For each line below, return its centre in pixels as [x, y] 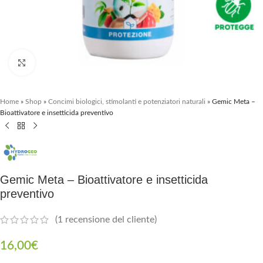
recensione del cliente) [110, 220]
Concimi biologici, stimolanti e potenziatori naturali [127, 102]
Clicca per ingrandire [71, 62]
